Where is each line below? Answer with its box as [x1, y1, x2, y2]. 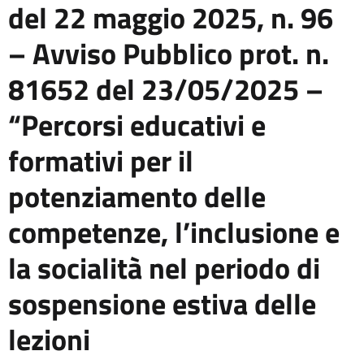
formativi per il [8, 138, 193, 183]
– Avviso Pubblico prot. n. [8, 31, 329, 76]
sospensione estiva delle [8, 281, 316, 326]
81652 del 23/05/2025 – [8, 67, 323, 111]
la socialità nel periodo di [8, 245, 320, 290]
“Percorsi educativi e [8, 102, 266, 147]
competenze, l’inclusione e [8, 210, 340, 254]
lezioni [8, 317, 90, 362]
